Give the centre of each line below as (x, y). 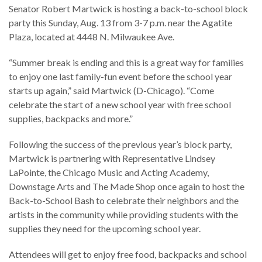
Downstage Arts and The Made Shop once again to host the (127, 186)
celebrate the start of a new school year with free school (120, 104)
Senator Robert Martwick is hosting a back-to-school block (128, 8)
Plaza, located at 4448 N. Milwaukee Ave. (92, 36)
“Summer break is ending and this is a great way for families (126, 62)
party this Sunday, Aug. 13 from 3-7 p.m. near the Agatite (120, 22)
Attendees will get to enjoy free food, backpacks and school (128, 254)
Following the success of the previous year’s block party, (120, 144)
